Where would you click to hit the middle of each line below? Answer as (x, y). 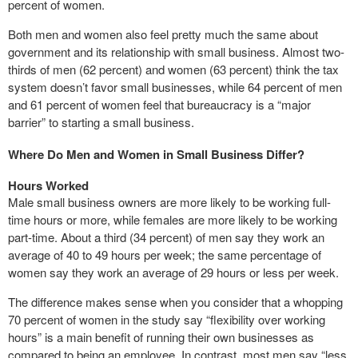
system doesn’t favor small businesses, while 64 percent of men (175, 87)
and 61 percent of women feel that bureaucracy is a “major (159, 105)
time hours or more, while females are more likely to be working (173, 220)
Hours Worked (48, 186)
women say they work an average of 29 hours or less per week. (173, 272)
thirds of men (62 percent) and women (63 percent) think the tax (173, 70)
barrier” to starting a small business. (101, 122)
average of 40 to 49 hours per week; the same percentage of (165, 255)
